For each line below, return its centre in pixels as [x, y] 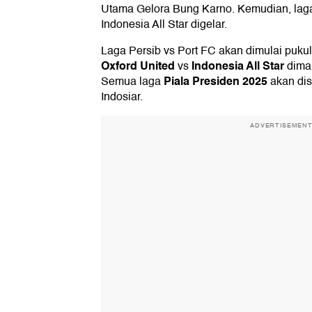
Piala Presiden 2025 [216, 81]
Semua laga [132, 82]
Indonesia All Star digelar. [164, 25]
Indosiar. [122, 97]
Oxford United [138, 66]
